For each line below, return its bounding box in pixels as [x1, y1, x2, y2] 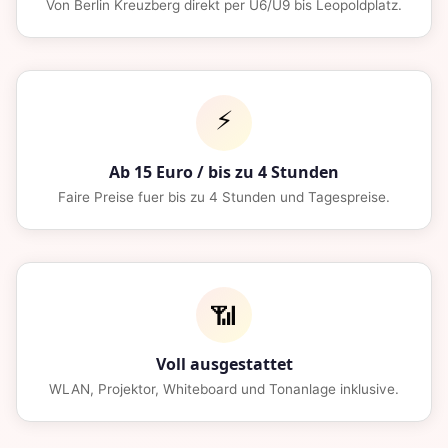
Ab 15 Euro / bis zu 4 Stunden [109, 161, 339, 184]
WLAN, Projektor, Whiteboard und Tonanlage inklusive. [49, 381, 399, 398]
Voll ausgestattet [155, 353, 293, 376]
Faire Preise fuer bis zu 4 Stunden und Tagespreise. [58, 189, 390, 206]
